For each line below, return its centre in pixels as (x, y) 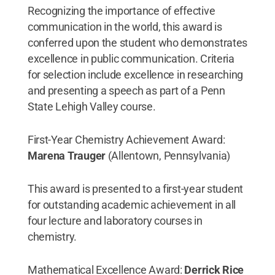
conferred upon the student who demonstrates (137, 42)
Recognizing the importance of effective (121, 10)
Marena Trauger (67, 155)
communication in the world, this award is (125, 26)
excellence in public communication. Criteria (131, 58)
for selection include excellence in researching (135, 74)
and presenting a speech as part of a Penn (126, 90)
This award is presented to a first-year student (135, 188)
